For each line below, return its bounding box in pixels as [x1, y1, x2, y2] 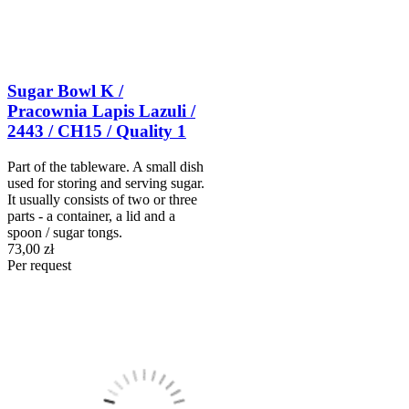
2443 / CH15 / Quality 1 [7, 121, 186, 142]
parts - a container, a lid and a [7, 208, 175, 225]
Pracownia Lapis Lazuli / [7, 101, 195, 121]
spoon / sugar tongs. [7, 225, 122, 241]
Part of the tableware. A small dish [7, 159, 204, 175]
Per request [7, 257, 71, 274]
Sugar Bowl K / [7, 81, 123, 101]
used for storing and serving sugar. [7, 175, 204, 192]
